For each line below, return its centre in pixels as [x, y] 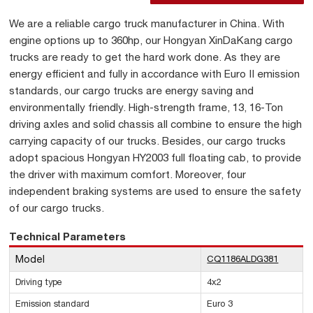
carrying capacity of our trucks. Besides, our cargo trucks [148, 141]
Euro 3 [220, 304]
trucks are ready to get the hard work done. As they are [145, 57]
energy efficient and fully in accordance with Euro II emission [155, 74]
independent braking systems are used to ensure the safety [155, 191]
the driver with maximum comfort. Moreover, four [128, 175]
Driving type [39, 282]
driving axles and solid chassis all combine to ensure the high [156, 124]
